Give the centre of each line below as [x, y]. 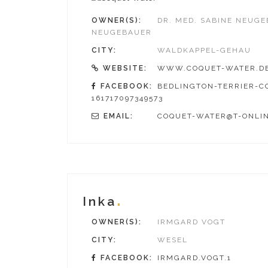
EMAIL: [118, 116]
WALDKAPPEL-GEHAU [204, 50]
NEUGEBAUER [122, 32]
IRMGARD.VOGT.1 [194, 258]
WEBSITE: [125, 68]
